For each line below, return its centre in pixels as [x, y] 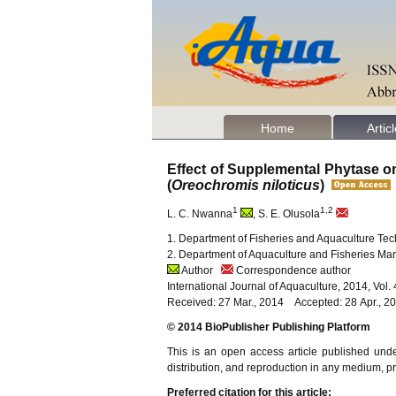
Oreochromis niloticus [246, 185]
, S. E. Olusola [286, 214]
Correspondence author [292, 270]
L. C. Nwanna [200, 214]
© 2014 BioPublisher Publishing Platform [269, 327]
